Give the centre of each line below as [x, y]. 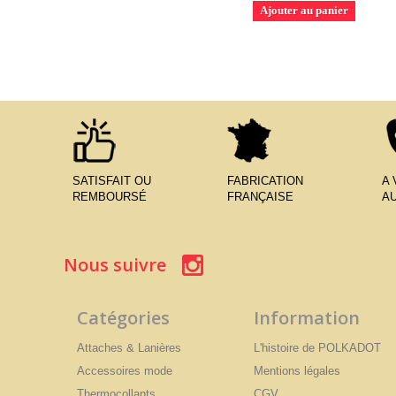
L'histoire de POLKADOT [317, 347]
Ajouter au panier [304, 10]
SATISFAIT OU [112, 180]
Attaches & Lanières [129, 347]
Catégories [123, 317]
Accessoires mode [125, 370]
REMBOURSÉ [110, 196]
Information [307, 317]
